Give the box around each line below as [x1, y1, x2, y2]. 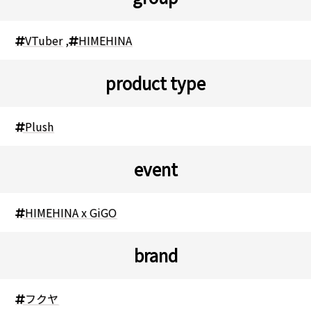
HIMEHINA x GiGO [25, 203, 117, 221]
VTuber [25, 31, 63, 49]
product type [106, 70, 205, 95]
